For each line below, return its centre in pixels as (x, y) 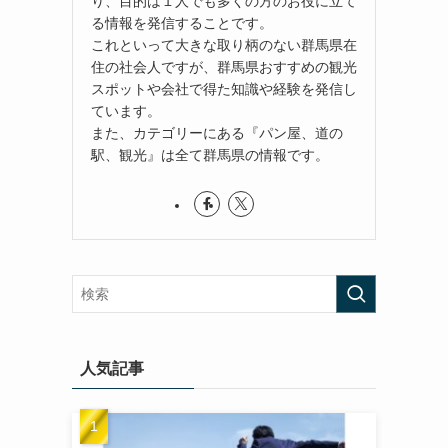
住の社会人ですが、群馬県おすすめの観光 (224, 66)
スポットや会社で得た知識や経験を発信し (224, 88)
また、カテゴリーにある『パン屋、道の (217, 132)
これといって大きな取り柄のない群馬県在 (224, 44)
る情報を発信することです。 (182, 22)
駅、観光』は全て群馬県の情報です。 (210, 154)
